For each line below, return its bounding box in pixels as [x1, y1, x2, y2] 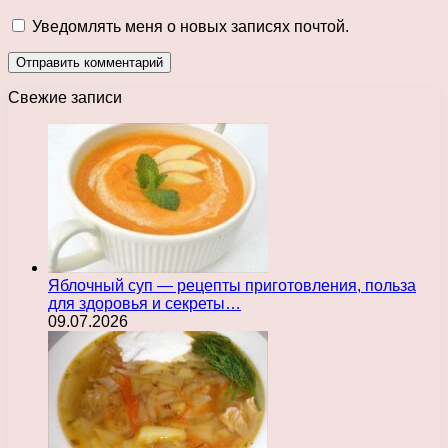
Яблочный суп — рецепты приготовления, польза [48, 276, 416, 294]
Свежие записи [8, 88, 122, 106]
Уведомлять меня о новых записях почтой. [32, 17, 349, 35]
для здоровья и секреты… [48, 294, 241, 312]
